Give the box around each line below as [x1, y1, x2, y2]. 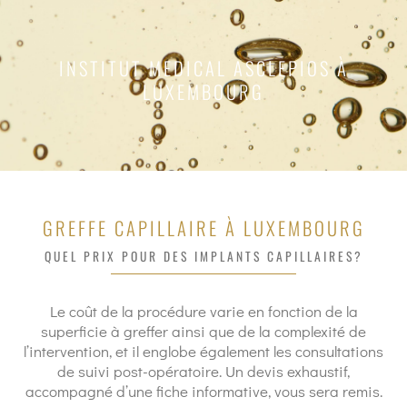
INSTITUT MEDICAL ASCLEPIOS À [58, 55, 349, 82]
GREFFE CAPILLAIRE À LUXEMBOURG [42, 214, 365, 242]
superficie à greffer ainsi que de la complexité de [41, 321, 366, 342]
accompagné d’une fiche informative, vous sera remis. [25, 381, 382, 402]
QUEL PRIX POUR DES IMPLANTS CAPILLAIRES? [44, 247, 363, 265]
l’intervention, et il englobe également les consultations [24, 341, 383, 362]
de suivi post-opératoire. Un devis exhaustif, [57, 361, 350, 382]
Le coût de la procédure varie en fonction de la [49, 301, 358, 322]
